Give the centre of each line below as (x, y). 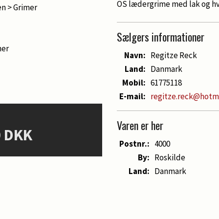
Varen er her (140, 125)
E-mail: (132, 96)
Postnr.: (134, 144)
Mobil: (134, 83)
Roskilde (170, 157)
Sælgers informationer (161, 37)
